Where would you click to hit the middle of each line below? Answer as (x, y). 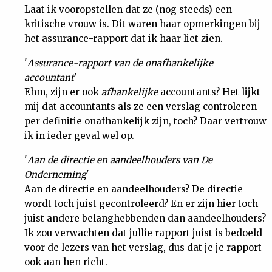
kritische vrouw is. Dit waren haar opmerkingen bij (142, 24)
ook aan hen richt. (66, 262)
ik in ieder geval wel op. (79, 136)
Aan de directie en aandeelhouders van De (120, 160)
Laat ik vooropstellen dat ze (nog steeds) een (128, 9)
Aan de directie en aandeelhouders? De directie (134, 189)
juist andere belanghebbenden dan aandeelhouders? (145, 218)
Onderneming (55, 175)
